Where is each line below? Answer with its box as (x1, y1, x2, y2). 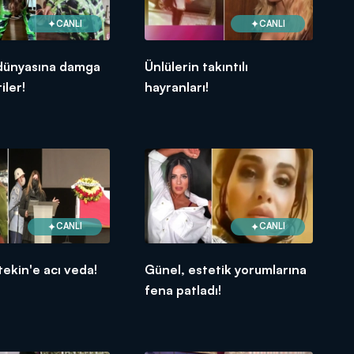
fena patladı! (145, 281, 222, 298)
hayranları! (145, 79, 209, 96)
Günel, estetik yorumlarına (145, 261, 307, 277)
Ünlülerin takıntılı (145, 58, 249, 75)
